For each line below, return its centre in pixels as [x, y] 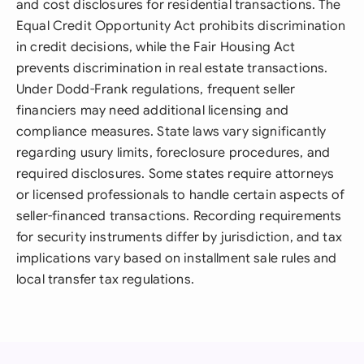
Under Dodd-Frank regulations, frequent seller [156, 89]
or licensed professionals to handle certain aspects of [181, 195]
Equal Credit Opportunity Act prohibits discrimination [181, 26]
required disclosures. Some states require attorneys [175, 174]
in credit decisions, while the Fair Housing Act [156, 47]
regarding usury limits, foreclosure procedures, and [173, 153]
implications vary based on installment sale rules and [177, 258]
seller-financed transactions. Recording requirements [179, 216]
